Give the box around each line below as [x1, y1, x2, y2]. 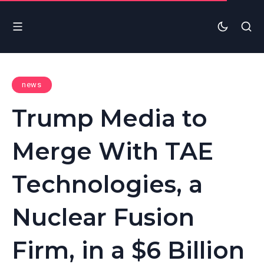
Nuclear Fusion [12, 202, 194, 232]
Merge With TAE [12, 136, 213, 166]
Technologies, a [12, 169, 203, 199]
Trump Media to [12, 103, 207, 133]
